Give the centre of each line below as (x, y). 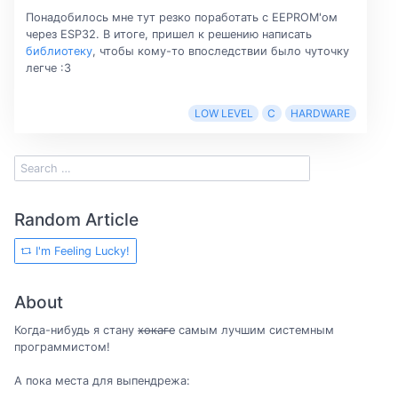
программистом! (62, 346)
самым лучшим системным (255, 330)
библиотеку (59, 51)
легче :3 (48, 68)
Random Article (76, 219)
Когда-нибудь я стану (76, 330)
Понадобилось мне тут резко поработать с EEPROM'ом (181, 17)
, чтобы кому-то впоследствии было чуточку (220, 51)
